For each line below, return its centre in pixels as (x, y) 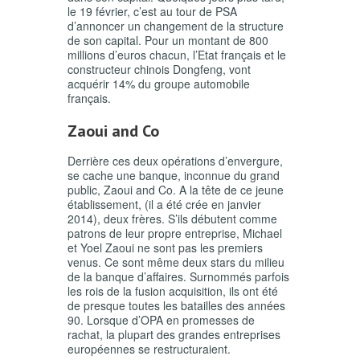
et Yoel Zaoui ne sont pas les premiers (165, 248)
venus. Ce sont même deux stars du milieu (176, 262)
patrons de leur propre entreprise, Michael (175, 233)
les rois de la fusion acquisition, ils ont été (173, 291)
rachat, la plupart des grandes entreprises (174, 335)
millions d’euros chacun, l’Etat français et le (177, 55)
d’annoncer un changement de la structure (176, 26)
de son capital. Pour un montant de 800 (168, 41)
